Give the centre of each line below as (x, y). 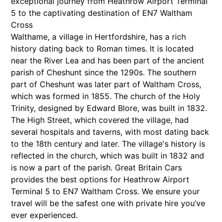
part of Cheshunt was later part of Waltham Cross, (106, 84)
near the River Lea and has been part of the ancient (108, 61)
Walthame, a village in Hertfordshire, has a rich (99, 37)
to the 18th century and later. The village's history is (108, 144)
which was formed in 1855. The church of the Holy (106, 96)
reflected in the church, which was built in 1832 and (108, 156)
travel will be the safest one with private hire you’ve (108, 203)
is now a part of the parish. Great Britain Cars (97, 168)
